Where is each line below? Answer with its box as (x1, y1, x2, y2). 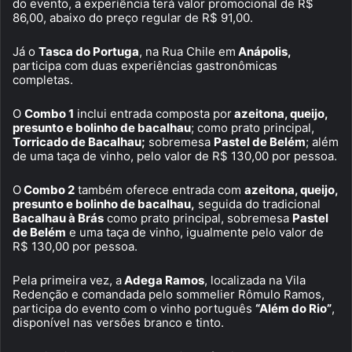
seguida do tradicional (195, 196, 321, 211)
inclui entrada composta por (74, 105, 232, 121)
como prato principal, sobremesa (104, 210, 292, 225)
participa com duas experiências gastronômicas (13, 57, 277, 73)
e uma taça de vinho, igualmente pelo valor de (66, 224, 324, 240)
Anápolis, (236, 43, 291, 59)
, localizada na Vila (204, 272, 306, 288)
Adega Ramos (122, 272, 204, 288)
